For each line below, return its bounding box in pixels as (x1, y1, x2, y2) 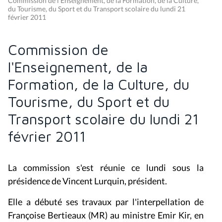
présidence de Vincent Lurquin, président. (8, 175, 167, 186)
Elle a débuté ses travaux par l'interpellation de (8, 196, 204, 207)
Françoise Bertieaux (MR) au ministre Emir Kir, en (8, 209, 204, 221)
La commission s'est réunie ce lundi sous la (8, 162, 204, 173)
